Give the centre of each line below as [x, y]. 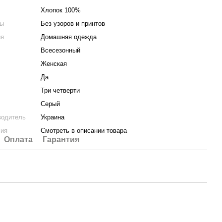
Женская [54, 64]
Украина [53, 117]
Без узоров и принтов [73, 24]
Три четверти [60, 90]
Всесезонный [61, 50]
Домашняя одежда [69, 37]
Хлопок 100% [61, 10]
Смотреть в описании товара [84, 131]
